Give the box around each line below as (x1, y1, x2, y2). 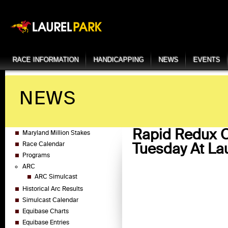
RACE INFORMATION (12, 56, 79, 64)
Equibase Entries (22, 218, 69, 226)
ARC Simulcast (35, 173, 77, 180)
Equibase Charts (22, 207, 69, 215)
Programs (22, 151, 50, 159)
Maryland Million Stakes (22, 129, 90, 136)
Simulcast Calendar (22, 196, 78, 204)
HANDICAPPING (93, 56, 144, 64)
